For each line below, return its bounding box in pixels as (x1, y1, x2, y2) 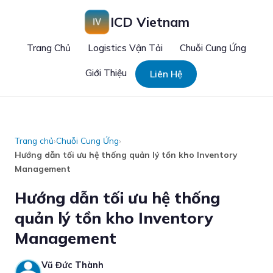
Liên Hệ (149, 68, 182, 80)
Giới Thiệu (85, 67, 127, 79)
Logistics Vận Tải (88, 42, 163, 54)
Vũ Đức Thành (41, 260, 104, 271)
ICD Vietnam (110, 13, 190, 30)
